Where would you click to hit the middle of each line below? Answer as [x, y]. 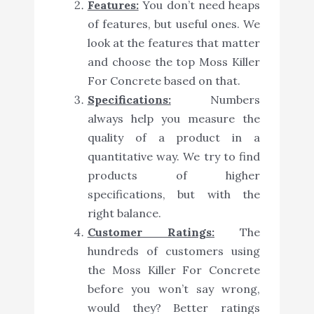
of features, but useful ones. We [174, 24]
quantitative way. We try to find [174, 157]
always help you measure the [174, 119]
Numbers [216, 100]
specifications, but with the [174, 194]
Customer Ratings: [151, 232]
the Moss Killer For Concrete [174, 270]
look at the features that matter [174, 43]
